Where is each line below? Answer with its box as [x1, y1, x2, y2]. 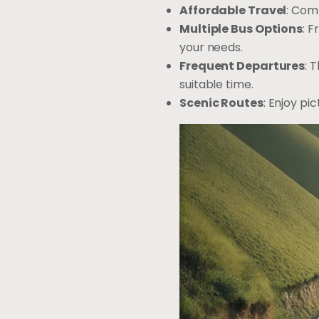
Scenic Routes [179, 94, 263, 111]
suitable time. [179, 75, 253, 93]
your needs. [179, 38, 243, 56]
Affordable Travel [179, 1, 287, 19]
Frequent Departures [179, 57, 305, 74]
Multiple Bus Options [179, 20, 303, 37]
